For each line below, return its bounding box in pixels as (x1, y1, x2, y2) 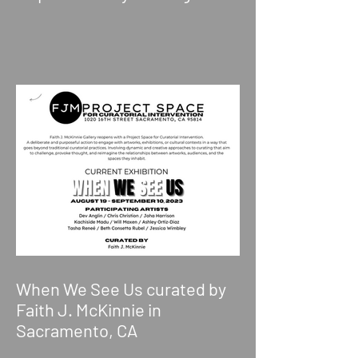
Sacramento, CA (16, 319, 137, 340)
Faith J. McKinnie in (16, 298, 161, 320)
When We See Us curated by (16, 277, 226, 299)
